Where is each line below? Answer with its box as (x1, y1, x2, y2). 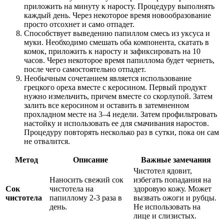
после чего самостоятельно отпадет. (24, 65, 146, 74)
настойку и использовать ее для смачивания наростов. (24, 119, 209, 128)
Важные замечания (141, 155, 211, 164)
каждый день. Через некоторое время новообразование (24, 11, 211, 20)
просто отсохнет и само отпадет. (24, 20, 134, 29)
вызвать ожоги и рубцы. (133, 193, 216, 202)
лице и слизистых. (133, 211, 196, 220)
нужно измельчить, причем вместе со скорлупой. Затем (24, 92, 212, 101)
